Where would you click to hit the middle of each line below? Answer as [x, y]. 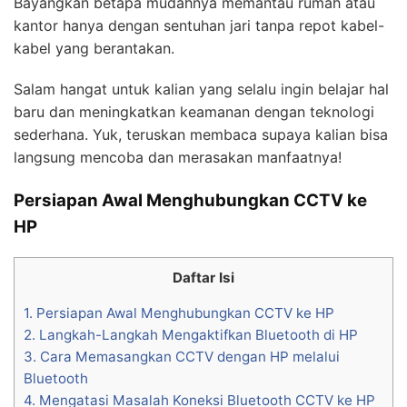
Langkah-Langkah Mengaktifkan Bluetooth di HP [197, 334]
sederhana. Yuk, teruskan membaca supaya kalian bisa [201, 134]
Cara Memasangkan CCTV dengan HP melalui [188, 356]
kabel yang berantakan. [94, 48]
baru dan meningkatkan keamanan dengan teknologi [194, 111]
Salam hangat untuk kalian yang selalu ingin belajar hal [201, 89]
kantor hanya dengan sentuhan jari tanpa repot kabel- [199, 25]
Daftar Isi [203, 277]
